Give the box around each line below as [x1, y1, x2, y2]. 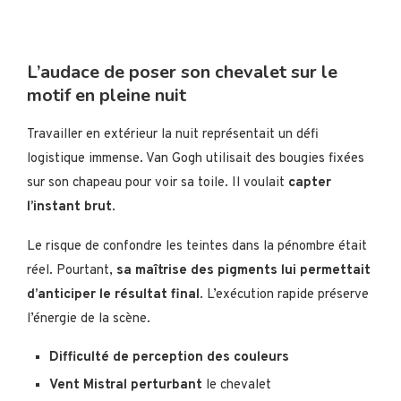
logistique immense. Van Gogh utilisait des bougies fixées [27, 150, 364, 168]
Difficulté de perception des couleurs [49, 349, 289, 367]
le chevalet [202, 377, 271, 395]
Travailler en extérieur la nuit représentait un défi [27, 126, 319, 144]
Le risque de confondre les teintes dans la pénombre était [27, 238, 367, 256]
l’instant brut [27, 199, 112, 217]
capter [288, 175, 331, 192]
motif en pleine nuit [27, 83, 186, 108]
